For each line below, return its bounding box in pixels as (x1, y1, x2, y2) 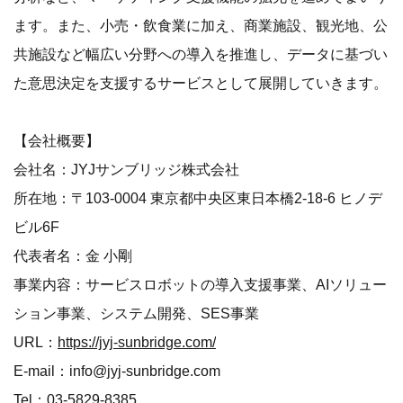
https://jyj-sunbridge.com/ (58, 333, 216, 350)
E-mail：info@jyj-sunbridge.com (13, 362, 220, 379)
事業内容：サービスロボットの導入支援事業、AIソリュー (13, 275, 387, 292)
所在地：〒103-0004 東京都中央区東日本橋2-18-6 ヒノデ (13, 189, 382, 206)
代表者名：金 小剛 (13, 246, 132, 264)
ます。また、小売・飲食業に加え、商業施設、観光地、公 (13, 16, 388, 33)
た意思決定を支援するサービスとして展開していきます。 (13, 74, 388, 91)
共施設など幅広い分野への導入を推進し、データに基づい (13, 45, 388, 62)
